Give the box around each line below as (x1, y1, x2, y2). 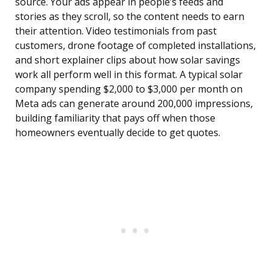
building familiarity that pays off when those (15, 111, 215, 125)
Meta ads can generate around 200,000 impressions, (15, 97, 253, 111)
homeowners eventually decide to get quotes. (15, 126, 220, 140)
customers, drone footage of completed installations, (15, 39, 256, 53)
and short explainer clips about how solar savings (15, 53, 240, 67)
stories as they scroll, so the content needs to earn (15, 10, 244, 24)
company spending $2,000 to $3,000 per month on (15, 82, 243, 96)
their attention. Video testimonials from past (15, 24, 217, 38)
